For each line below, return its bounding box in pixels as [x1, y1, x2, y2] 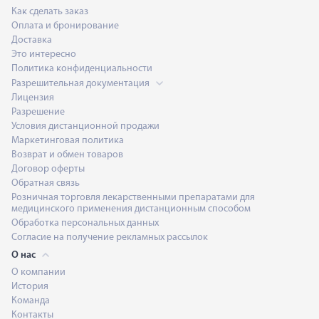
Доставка [11, 35, 52, 46]
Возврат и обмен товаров [11, 150, 123, 160]
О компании [11, 267, 66, 278]
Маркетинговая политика [11, 135, 124, 146]
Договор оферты [11, 164, 85, 174]
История [11, 281, 48, 292]
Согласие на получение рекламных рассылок [11, 232, 208, 243]
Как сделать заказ [11, 6, 88, 17]
